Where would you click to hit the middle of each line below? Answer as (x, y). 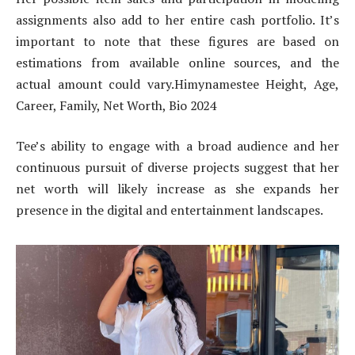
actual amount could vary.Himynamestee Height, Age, (177, 84)
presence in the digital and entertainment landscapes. (170, 210)
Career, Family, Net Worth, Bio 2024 (116, 105)
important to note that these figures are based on (177, 41)
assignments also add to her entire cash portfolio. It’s (177, 19)
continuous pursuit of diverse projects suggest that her (177, 168)
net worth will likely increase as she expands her (177, 189)
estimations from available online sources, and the (177, 62)
